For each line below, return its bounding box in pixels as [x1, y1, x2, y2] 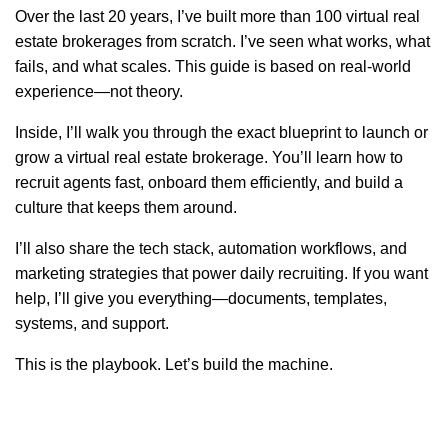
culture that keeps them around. [15, 199, 237, 217]
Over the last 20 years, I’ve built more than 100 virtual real [15, 8, 420, 26]
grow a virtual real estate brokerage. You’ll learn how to [15, 149, 403, 167]
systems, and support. [15, 315, 169, 333]
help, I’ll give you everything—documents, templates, [15, 290, 387, 308]
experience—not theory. [15, 83, 183, 101]
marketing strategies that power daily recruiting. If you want [15, 265, 428, 283]
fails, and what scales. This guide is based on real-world [15, 58, 411, 76]
